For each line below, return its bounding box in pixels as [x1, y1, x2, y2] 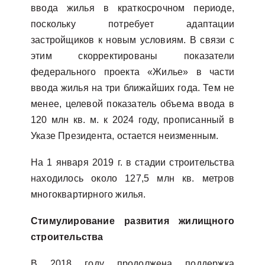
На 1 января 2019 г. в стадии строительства [31, 157, 234, 167]
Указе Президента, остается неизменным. [31, 131, 219, 141]
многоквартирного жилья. [31, 189, 146, 199]
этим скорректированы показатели [31, 51, 234, 61]
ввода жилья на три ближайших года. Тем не [31, 83, 234, 93]
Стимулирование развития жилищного [31, 216, 234, 226]
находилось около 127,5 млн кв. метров [31, 173, 234, 183]
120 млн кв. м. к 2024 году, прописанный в [31, 115, 234, 125]
